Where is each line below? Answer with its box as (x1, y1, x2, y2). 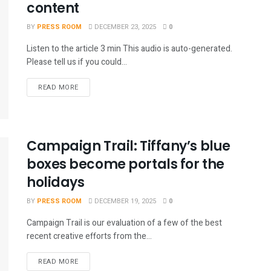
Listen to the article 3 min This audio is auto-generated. (27, 42, 232, 56)
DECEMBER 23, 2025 (93, 22, 156, 33)
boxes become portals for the (27, 154, 224, 174)
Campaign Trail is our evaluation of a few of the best (27, 216, 222, 229)
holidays (27, 172, 85, 192)
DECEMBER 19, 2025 (93, 195, 156, 206)
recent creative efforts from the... (27, 229, 152, 243)
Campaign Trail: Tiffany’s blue (27, 136, 230, 155)
